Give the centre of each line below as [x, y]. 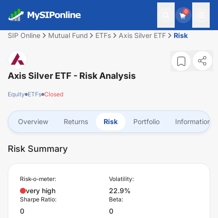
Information [193, 121]
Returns [76, 121]
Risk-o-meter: [38, 179]
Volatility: [121, 179]
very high [41, 191]
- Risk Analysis [104, 76]
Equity [16, 94]
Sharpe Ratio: [38, 199]
